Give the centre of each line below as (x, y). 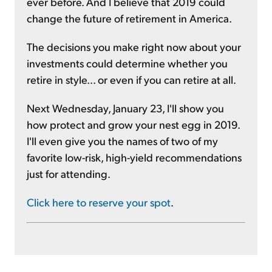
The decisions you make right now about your (134, 46)
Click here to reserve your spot (99, 202)
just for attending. (69, 173)
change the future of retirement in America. (129, 18)
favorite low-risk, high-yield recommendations (134, 157)
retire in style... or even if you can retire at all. (131, 79)
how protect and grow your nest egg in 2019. (133, 124)
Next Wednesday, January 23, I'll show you (125, 108)
